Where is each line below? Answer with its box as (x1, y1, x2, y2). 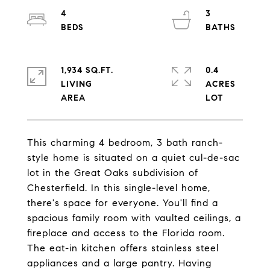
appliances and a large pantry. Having (27, 257, 212, 269)
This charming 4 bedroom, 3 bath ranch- (27, 137, 223, 148)
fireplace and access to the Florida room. (27, 227, 225, 239)
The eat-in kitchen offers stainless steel (27, 242, 219, 254)
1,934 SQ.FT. (61, 65, 113, 75)
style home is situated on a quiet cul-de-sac (27, 152, 240, 163)
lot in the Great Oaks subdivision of (27, 167, 198, 178)
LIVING (61, 79, 92, 89)
